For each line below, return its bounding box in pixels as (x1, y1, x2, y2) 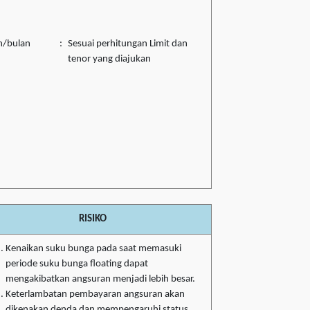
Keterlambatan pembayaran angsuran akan (6, 289, 185, 300)
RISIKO (79, 214, 109, 225)
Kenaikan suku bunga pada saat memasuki (6, 244, 181, 255)
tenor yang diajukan (68, 54, 151, 65)
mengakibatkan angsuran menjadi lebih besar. (6, 274, 195, 285)
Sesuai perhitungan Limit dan (68, 39, 188, 50)
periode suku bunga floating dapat (6, 259, 148, 270)
